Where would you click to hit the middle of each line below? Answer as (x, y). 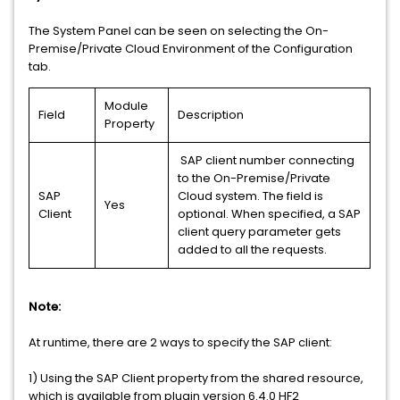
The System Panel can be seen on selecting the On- (179, 30)
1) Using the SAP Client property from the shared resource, (196, 378)
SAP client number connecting (266, 160)
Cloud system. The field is (250, 196)
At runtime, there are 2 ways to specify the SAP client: (180, 342)
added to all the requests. (252, 249)
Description (211, 114)
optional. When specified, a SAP (269, 213)
